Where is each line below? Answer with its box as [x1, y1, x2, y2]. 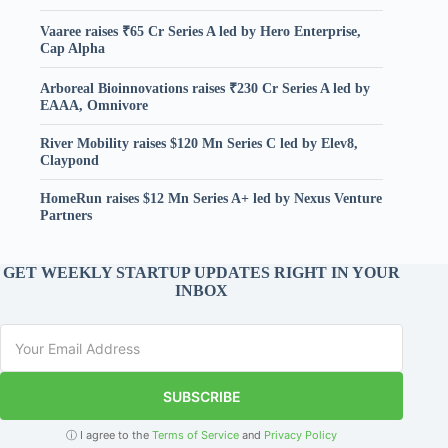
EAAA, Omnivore [40, 96, 148, 113]
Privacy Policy [264, 428, 338, 442]
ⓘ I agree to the [66, 428, 153, 442]
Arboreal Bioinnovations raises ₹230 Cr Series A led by [40, 79, 370, 96]
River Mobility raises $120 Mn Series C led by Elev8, [40, 134, 358, 151]
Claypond [40, 151, 99, 168]
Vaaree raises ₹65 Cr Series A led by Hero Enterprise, [40, 22, 361, 39]
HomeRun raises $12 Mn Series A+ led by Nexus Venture [40, 189, 382, 206]
